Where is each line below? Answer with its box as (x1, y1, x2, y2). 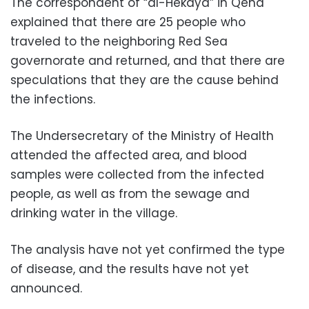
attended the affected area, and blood (10, 147, 247, 164)
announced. (10, 280, 82, 297)
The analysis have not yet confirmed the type (10, 241, 285, 259)
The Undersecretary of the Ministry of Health (10, 128, 274, 145)
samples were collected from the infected (10, 166, 264, 183)
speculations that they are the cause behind (10, 72, 279, 89)
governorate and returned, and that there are (10, 52, 285, 70)
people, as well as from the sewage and (10, 186, 250, 203)
